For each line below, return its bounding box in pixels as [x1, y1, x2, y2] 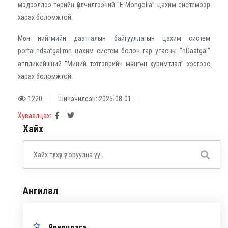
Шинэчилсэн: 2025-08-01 [58, 94, 131, 103]
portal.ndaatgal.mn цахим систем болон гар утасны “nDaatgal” [18, 46, 210, 55]
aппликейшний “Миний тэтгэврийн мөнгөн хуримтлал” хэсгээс [18, 59, 210, 68]
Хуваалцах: [18, 111, 51, 120]
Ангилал [23, 184, 58, 197]
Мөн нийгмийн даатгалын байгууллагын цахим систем [18, 34, 210, 42]
